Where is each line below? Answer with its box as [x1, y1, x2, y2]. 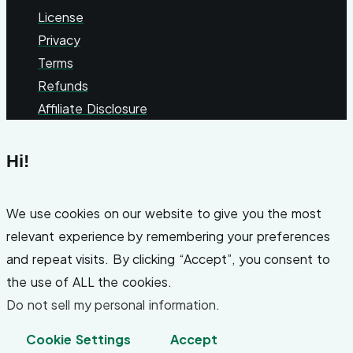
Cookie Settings [26, 331, 131, 348]
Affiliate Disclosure [38, 99, 147, 117]
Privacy [38, 31, 80, 48]
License [38, 8, 84, 25]
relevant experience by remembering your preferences [6, 228, 331, 245]
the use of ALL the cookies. [6, 273, 172, 291]
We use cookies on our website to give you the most [6, 205, 322, 222]
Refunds [38, 76, 88, 94]
